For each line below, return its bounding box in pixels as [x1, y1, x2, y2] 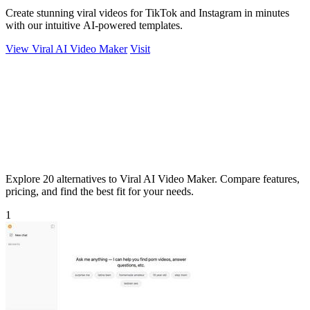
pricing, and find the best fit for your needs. [6, 185, 194, 197]
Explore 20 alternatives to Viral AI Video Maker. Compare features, [6, 172, 300, 185]
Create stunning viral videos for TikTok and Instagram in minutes [6, 6, 289, 19]
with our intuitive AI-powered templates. [6, 19, 183, 31]
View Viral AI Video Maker [6, 42, 127, 55]
